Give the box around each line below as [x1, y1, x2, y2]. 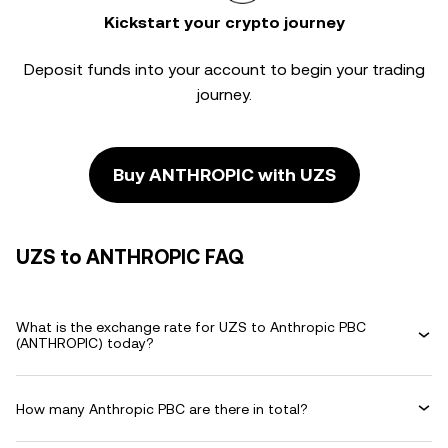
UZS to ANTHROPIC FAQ [16, 245, 244, 269]
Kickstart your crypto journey [103, 13, 345, 32]
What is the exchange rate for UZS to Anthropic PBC [16, 319, 366, 335]
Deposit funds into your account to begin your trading [23, 60, 425, 79]
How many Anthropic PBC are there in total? [16, 400, 308, 417]
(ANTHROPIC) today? [16, 335, 154, 351]
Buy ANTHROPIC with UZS [112, 164, 336, 185]
